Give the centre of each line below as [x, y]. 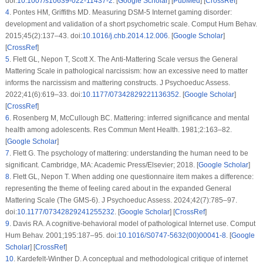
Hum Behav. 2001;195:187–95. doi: [61, 236]
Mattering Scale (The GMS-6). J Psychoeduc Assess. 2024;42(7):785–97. [121, 200]
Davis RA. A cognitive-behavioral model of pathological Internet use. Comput [133, 224]
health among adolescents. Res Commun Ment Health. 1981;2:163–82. [118, 130]
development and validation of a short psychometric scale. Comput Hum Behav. [131, 24]
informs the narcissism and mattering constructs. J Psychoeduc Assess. [117, 83]
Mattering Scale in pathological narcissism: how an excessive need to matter [126, 71]
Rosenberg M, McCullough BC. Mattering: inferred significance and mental [130, 118]
